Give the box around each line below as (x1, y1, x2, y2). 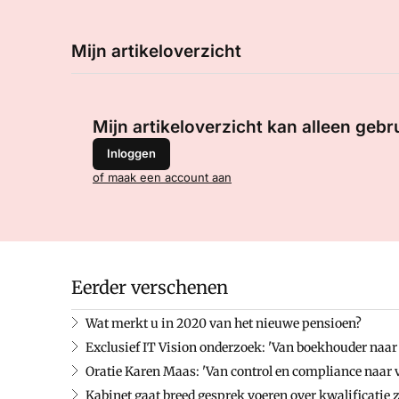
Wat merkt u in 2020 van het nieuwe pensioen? (85, 314, 362, 331)
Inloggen (107, 146, 156, 161)
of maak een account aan (93, 169, 232, 184)
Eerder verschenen (71, 275, 228, 298)
